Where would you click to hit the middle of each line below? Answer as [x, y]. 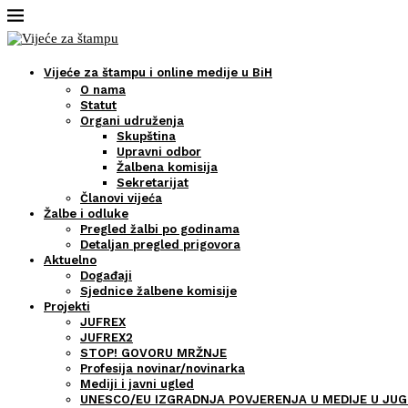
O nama [103, 90]
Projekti [67, 306]
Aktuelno [70, 260]
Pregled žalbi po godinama [160, 229]
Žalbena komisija [167, 167]
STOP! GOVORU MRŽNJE [153, 353]
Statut [98, 105]
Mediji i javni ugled [137, 384]
